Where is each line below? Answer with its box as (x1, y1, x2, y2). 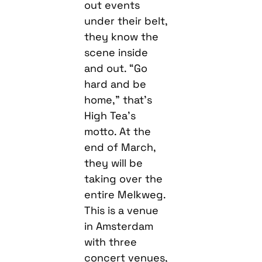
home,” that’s (84, 92, 153, 106)
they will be (84, 156, 143, 170)
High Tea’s (84, 108, 136, 122)
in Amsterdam (84, 219, 154, 233)
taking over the (84, 171, 163, 185)
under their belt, (84, 13, 168, 27)
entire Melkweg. (84, 187, 166, 201)
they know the (84, 29, 159, 43)
